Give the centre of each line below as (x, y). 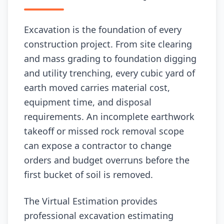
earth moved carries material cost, (97, 87)
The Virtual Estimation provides (91, 201)
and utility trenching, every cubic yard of (109, 73)
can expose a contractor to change (98, 145)
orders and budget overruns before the (107, 160)
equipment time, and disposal (88, 102)
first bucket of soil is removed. (88, 174)
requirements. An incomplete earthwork (109, 116)
